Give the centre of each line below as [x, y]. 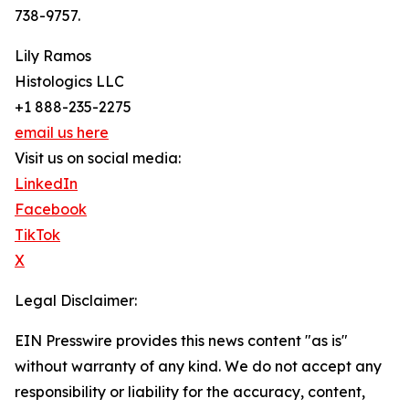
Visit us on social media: [98, 158]
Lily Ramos [53, 56]
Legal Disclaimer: [76, 300]
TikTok [37, 235]
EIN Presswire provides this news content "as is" [181, 341]
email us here [62, 132]
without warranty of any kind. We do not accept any [198, 366]
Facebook [51, 209]
